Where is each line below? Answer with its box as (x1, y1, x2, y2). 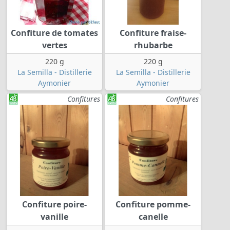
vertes (42, 40, 67, 51)
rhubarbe (133, 40, 172, 51)
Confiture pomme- (116, 199, 190, 210)
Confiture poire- (22, 199, 87, 210)
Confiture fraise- (120, 27, 186, 39)
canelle (138, 211, 168, 223)
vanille (41, 211, 68, 223)
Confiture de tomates (11, 27, 98, 39)
